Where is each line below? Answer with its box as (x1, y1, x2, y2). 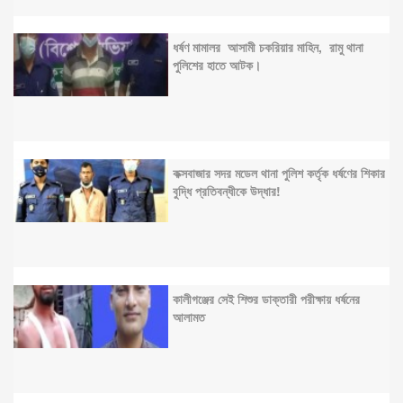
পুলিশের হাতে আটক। (172, 56, 264, 75)
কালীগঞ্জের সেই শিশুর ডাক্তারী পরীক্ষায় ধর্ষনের (172, 289, 360, 308)
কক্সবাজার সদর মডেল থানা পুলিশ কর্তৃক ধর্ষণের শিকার (172, 163, 385, 182)
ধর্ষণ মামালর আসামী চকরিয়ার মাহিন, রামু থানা (172, 38, 363, 57)
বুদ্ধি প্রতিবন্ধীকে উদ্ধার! (172, 181, 281, 200)
